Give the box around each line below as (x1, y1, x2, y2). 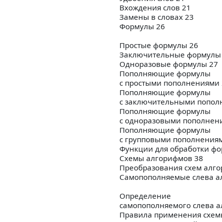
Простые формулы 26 (119, 40, 198, 51)
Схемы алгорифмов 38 (119, 153, 203, 164)
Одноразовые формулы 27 (119, 59, 218, 69)
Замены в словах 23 (119, 12, 194, 22)
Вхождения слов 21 (119, 2, 191, 13)
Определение (119, 191, 171, 201)
